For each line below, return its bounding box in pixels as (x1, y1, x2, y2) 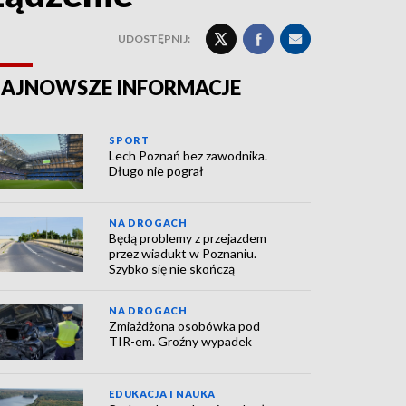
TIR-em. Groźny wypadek (109, 333, 253, 350)
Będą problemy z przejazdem (109, 230, 267, 246)
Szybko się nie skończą (109, 261, 236, 277)
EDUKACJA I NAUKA (109, 387, 216, 400)
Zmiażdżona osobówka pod (109, 318, 261, 334)
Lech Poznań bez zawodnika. (109, 148, 268, 163)
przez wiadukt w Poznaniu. (109, 246, 257, 262)
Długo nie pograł (109, 163, 205, 179)
